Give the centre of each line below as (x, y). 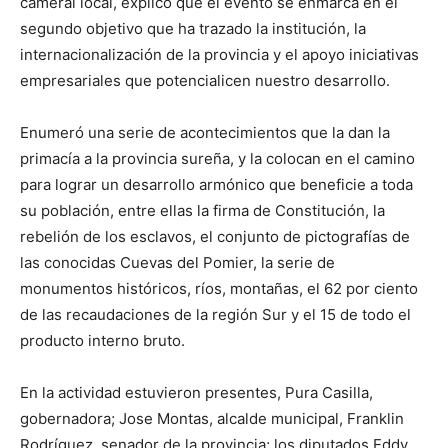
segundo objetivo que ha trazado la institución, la (193, 28)
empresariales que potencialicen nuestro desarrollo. (205, 80)
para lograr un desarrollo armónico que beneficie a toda (216, 184)
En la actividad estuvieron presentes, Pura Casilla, (196, 392)
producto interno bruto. (102, 340)
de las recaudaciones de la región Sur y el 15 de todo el (215, 314)
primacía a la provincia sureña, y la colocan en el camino (217, 158)
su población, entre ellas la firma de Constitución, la (202, 210)
